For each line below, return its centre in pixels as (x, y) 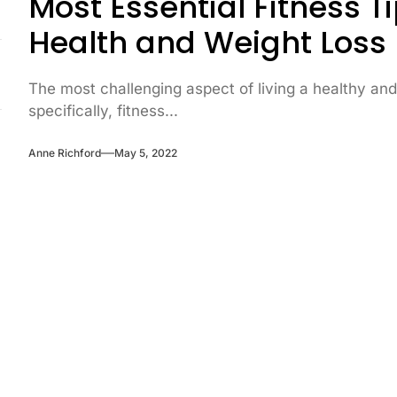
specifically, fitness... (104, 111)
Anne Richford (65, 152)
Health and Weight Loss (208, 43)
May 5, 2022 (146, 152)
